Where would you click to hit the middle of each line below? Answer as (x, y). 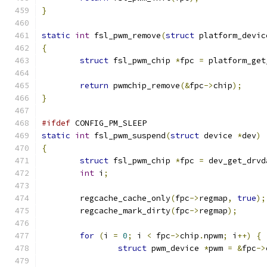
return (94, 86)
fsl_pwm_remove (125, 35)
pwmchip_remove (144, 86)
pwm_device (175, 248)
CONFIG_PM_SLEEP (108, 123)
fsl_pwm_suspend (128, 136)
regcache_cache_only (125, 198)
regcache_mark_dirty (125, 211)
